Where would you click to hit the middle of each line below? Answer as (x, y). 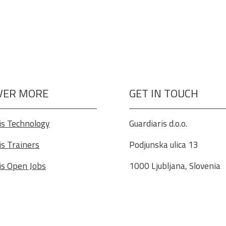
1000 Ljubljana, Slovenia (175, 165)
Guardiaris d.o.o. (158, 123)
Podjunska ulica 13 (163, 144)
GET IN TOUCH (163, 94)
